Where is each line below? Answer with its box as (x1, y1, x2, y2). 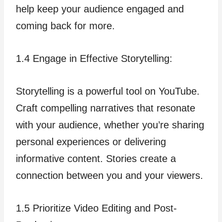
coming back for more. (16, 20, 115, 31)
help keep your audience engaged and (16, 3, 184, 14)
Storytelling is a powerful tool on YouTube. (16, 86, 200, 97)
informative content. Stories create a (16, 153, 176, 164)
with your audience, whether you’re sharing (16, 119, 204, 130)
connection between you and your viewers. (16, 170, 203, 181)
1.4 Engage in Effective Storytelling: (16, 53, 172, 64)
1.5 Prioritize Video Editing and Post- (16, 203, 177, 214)
